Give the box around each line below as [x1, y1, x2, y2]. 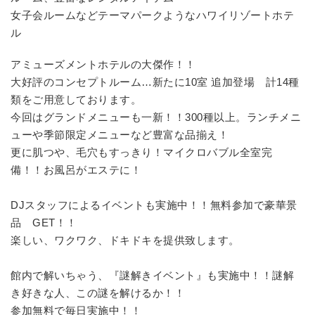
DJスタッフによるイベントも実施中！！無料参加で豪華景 [11, 199, 297, 211]
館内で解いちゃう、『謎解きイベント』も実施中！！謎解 [11, 269, 294, 281]
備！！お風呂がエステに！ [11, 164, 141, 176]
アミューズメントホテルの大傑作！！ [11, 58, 196, 70]
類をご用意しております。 [11, 94, 141, 105]
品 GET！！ [11, 217, 77, 229]
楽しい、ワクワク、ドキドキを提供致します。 [11, 234, 240, 246]
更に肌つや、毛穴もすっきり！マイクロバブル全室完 [11, 146, 272, 158]
